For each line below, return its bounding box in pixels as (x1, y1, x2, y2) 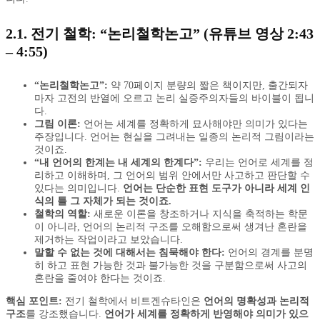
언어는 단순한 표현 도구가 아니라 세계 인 (123, 183, 310, 194)
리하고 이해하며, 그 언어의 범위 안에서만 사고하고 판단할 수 (34, 170, 310, 181)
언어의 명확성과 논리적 (204, 296, 309, 307)
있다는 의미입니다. (34, 183, 123, 194)
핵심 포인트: (6, 296, 62, 307)
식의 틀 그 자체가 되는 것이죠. (34, 196, 171, 207)
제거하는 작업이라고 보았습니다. (34, 234, 183, 246)
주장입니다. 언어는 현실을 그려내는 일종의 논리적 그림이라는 (34, 131, 314, 143)
